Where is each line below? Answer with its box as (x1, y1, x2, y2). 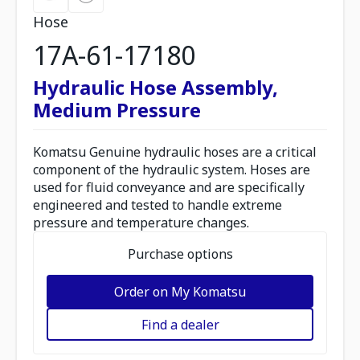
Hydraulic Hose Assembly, (33, 74, 278, 100)
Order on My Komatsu (114, 282, 246, 301)
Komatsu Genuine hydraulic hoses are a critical (33, 143, 317, 161)
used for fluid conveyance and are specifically (33, 178, 305, 196)
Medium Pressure (33, 96, 201, 123)
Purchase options (127, 245, 233, 263)
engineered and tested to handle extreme (33, 196, 282, 214)
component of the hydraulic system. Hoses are (33, 161, 310, 178)
